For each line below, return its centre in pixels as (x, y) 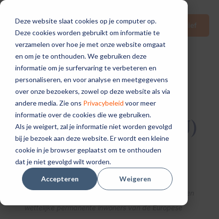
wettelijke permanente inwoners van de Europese (103, 208)
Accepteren (60, 178)
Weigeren (135, 178)
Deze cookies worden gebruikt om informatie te (87, 32)
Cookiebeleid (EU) (109, 127)
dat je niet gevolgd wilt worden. (63, 161)
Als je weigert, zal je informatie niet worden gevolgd (93, 126)
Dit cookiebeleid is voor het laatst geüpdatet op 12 (106, 178)
